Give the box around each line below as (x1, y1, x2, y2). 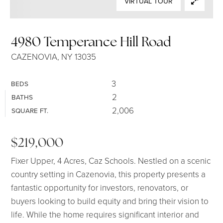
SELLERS (11, 2, 43, 13)
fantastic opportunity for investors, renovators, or (11, 182, 189, 193)
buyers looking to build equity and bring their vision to (11, 195, 209, 207)
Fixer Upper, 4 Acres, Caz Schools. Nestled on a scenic (11, 155, 211, 166)
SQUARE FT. (11, 106, 49, 115)
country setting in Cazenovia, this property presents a (11, 168, 206, 180)
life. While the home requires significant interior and (11, 209, 200, 220)
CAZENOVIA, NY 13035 (11, 51, 97, 62)
